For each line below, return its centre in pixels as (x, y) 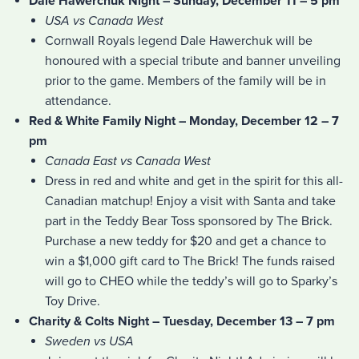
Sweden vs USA (89, 341)
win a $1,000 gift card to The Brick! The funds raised (190, 261)
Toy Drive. (73, 301)
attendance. (78, 101)
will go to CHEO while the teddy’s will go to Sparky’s (191, 281)
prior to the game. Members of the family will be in (186, 81)
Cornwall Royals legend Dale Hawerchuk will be (179, 40)
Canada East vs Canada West (128, 161)
